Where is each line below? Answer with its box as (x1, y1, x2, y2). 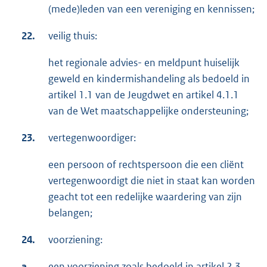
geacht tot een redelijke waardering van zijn (48, 190, 242, 203)
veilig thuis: (48, 29, 97, 42)
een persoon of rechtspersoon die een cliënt (48, 157, 244, 171)
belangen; (48, 206, 92, 219)
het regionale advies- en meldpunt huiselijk (48, 55, 240, 69)
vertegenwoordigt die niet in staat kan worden (48, 173, 255, 187)
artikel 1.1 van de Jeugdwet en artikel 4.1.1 (48, 88, 239, 101)
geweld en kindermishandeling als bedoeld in (48, 72, 250, 85)
